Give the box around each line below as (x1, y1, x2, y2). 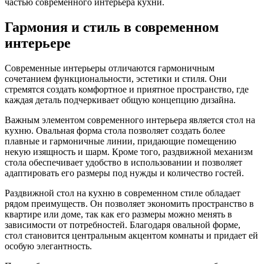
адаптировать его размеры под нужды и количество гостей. (5, 167, 244, 178)
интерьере (5, 35, 71, 51)
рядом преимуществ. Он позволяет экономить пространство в (5, 198, 254, 209)
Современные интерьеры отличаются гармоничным (5, 62, 214, 73)
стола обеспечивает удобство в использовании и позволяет (5, 157, 242, 167)
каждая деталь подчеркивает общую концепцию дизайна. (5, 94, 236, 105)
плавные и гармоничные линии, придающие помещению (5, 136, 236, 146)
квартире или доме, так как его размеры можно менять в (5, 209, 232, 219)
